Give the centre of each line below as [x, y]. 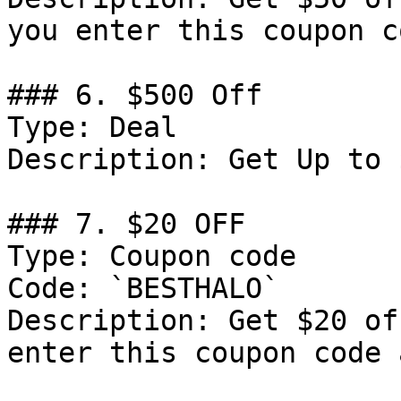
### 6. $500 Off [135, 95]
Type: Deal [92, 127]
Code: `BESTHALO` [143, 288]
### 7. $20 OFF [126, 224]
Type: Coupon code [152, 256]
